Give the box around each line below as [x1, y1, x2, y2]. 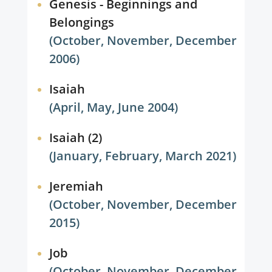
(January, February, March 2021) [49, 148, 237, 164]
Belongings [49, 14, 114, 30]
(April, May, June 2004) [49, 99, 178, 115]
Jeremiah [49, 178, 103, 194]
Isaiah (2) [49, 129, 102, 146]
